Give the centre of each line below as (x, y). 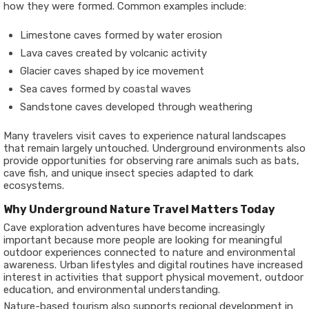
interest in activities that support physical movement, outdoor (153, 277)
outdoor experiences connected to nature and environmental (149, 252)
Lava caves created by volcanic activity (113, 53)
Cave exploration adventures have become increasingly (134, 228)
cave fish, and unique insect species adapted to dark (128, 173)
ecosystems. (34, 186)
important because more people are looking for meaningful (143, 240)
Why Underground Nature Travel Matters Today (139, 209)
